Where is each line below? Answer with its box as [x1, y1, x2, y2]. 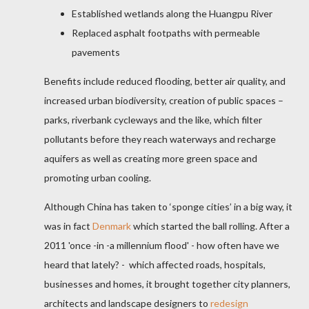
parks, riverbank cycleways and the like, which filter [44, 114, 262, 126]
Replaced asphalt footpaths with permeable [72, 27, 260, 39]
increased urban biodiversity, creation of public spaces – [44, 94, 283, 107]
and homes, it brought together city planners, [95, 278, 290, 290]
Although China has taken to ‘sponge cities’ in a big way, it [44, 201, 292, 213]
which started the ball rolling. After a [131, 220, 292, 232]
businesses [44, 278, 93, 290]
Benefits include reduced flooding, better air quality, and [44, 75, 286, 88]
